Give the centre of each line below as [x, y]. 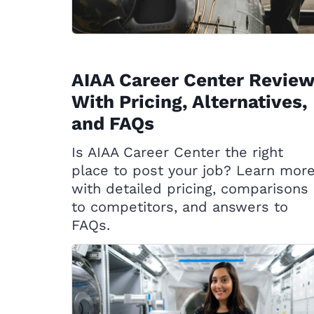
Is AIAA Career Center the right [177, 152]
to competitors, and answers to [180, 207]
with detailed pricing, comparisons [190, 189]
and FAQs [113, 123]
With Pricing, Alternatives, [190, 102]
